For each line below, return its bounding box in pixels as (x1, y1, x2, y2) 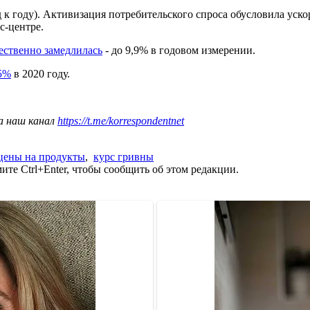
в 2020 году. (11, 67, 70, 80)
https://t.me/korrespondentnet (57, 114, 184, 127)
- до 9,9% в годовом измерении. (102, 44, 255, 56)
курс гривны (93, 150, 154, 163)
